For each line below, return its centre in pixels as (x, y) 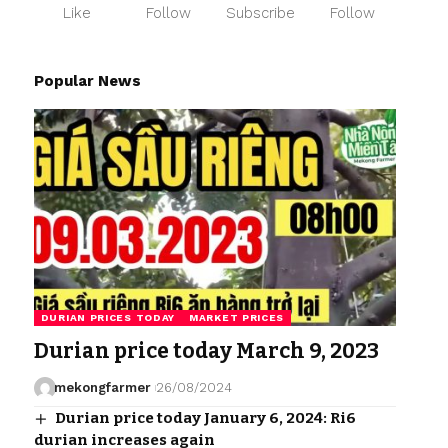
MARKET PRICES (237, 318)
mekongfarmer (103, 388)
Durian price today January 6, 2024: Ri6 (205, 418)
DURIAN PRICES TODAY (108, 318)
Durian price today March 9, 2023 (206, 351)
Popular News (87, 81)
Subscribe (261, 13)
